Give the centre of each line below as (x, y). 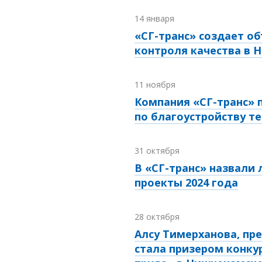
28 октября (157, 217)
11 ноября (155, 85)
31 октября (157, 151)
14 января (154, 19)
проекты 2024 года (186, 183)
